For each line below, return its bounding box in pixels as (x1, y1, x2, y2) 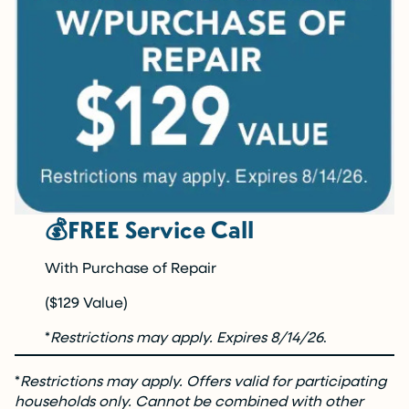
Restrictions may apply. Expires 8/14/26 (50, 327, 324, 347)
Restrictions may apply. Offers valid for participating (20, 371, 386, 391)
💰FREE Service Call (45, 213, 255, 246)
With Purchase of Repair (45, 257, 217, 278)
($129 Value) (45, 292, 129, 312)
